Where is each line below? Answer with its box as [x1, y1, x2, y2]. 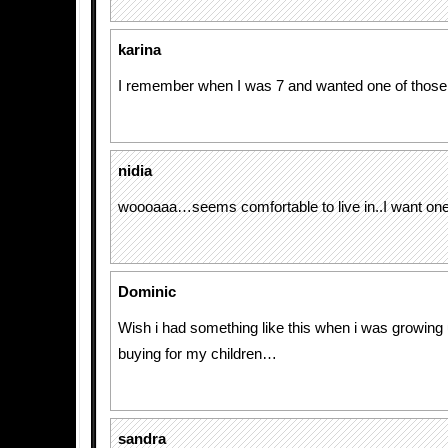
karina [118, 42, 161, 58]
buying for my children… [118, 346, 277, 362]
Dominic [118, 284, 176, 300]
